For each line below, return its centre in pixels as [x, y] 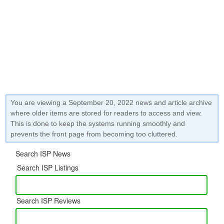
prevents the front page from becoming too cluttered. [94, 134]
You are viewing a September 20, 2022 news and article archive [111, 102]
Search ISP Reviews [49, 200]
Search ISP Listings [48, 167]
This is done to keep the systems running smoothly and [98, 123]
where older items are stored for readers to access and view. [106, 113]
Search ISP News [43, 153]
